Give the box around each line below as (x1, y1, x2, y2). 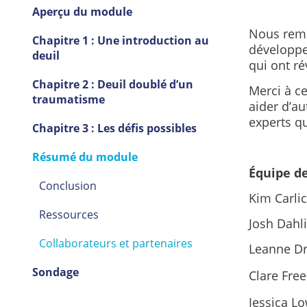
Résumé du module (32, 149, 138, 165)
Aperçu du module (32, 4, 132, 20)
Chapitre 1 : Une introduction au (32, 33, 209, 49)
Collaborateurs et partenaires (38, 236, 193, 251)
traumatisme (32, 92, 105, 108)
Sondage (32, 265, 79, 280)
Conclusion (38, 178, 97, 194)
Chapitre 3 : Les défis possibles (32, 121, 197, 136)
